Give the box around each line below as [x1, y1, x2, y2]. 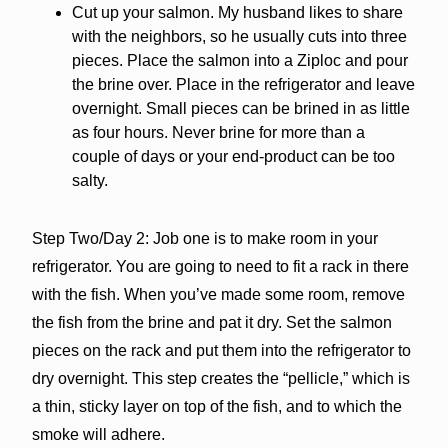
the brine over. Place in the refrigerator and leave [71, 75, 415, 93]
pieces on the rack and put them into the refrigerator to [31, 341, 411, 359]
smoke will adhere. [31, 425, 165, 443]
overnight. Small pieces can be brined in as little [71, 99, 410, 117]
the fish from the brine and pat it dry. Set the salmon [31, 313, 392, 331]
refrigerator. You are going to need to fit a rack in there [31, 257, 409, 275]
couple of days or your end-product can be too [71, 147, 395, 165]
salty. [71, 171, 108, 189]
